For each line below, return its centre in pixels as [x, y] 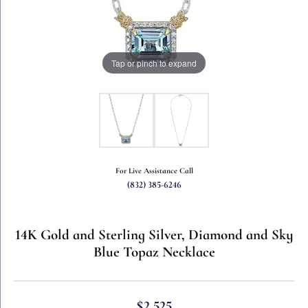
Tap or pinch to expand [154, 63]
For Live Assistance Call [154, 171]
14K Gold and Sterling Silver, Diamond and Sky [154, 235]
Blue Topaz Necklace [154, 253]
